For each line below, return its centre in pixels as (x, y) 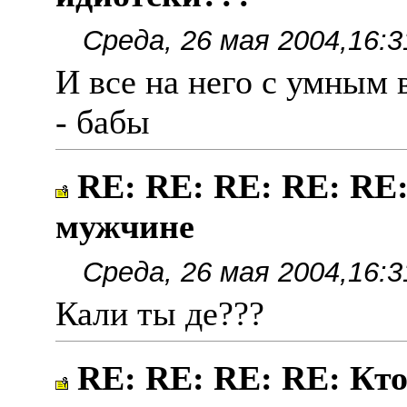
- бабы (103, 122)
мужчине (125, 226)
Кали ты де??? (160, 313)
